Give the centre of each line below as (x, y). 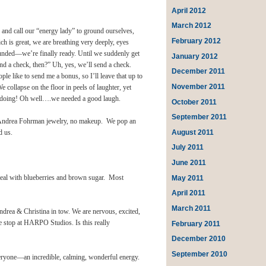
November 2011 (199, 86)
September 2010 (200, 254)
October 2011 (194, 102)
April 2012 (189, 10)
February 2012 (197, 41)
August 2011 (193, 132)
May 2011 (188, 178)
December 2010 (199, 239)
